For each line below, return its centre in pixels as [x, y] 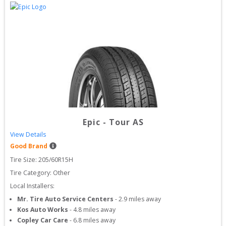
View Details [28, 134]
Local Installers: [32, 186]
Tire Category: [31, 173]
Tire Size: [24, 160]
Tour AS [126, 122]
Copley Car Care [43, 220]
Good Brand [29, 146]
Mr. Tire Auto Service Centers [65, 199]
